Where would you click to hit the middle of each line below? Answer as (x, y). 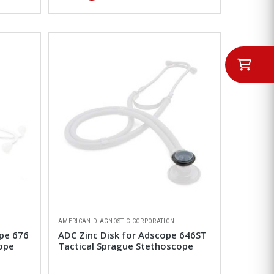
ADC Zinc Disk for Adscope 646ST (132, 235)
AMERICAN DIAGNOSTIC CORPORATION (116, 221)
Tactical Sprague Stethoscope (125, 246)
